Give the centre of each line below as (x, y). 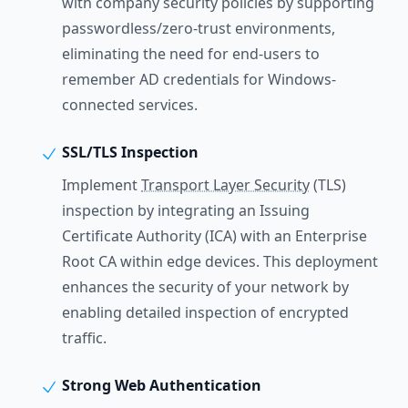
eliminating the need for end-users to (191, 54)
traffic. (84, 338)
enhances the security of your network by (205, 287)
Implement (102, 185)
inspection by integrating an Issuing (186, 211)
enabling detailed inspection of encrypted (205, 313)
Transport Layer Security (225, 185)
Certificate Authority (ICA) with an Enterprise (214, 236)
